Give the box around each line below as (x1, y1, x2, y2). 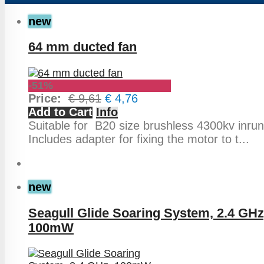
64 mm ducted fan (28, 40, 137, 55)
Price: (28, 91, 68, 105)
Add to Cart (28, 105, 93, 118)
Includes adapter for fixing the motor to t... (28, 132, 249, 146)
